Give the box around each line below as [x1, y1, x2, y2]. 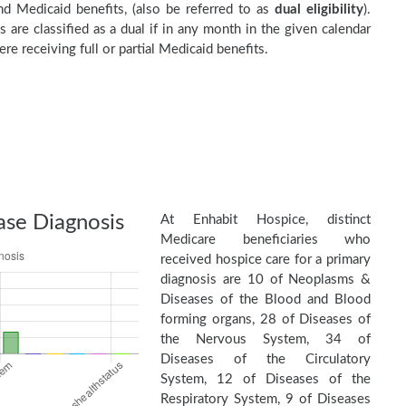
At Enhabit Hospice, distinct [160, 213, 371, 227]
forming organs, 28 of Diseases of [160, 313, 371, 326]
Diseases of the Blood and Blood [160, 293, 371, 306]
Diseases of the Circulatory [160, 353, 371, 366]
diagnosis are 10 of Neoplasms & [160, 273, 371, 286]
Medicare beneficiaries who [160, 233, 371, 246]
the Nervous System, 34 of [160, 333, 371, 346]
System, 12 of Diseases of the [160, 372, 371, 386]
